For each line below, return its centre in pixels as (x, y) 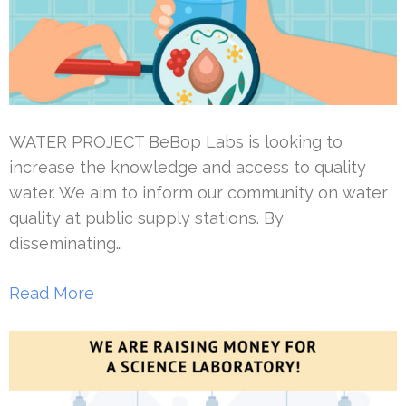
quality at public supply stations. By (146, 218)
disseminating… (66, 243)
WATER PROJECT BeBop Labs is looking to (176, 142)
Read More (52, 293)
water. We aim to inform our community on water (198, 193)
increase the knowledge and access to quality (188, 167)
